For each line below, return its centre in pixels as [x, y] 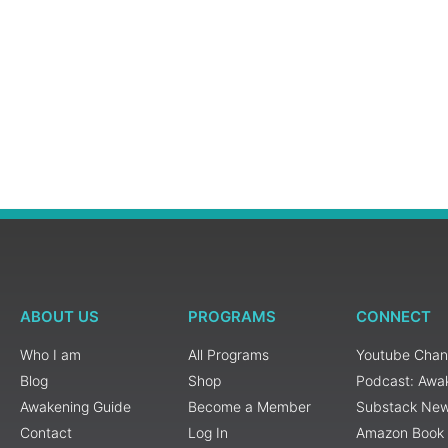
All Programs [228, 355]
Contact [46, 433]
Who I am [50, 355]
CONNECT [393, 317]
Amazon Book [400, 433]
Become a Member [249, 407]
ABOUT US [59, 317]
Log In [208, 433]
